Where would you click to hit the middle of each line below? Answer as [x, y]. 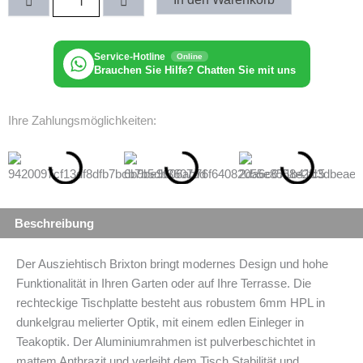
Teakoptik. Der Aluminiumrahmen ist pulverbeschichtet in [166, 342]
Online [189, 57]
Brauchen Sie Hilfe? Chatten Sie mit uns [194, 70]
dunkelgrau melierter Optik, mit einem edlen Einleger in [160, 323]
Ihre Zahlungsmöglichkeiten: [82, 121]
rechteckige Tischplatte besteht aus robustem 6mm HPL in [171, 303]
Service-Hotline [130, 57]
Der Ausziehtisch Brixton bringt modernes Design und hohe [172, 265]
